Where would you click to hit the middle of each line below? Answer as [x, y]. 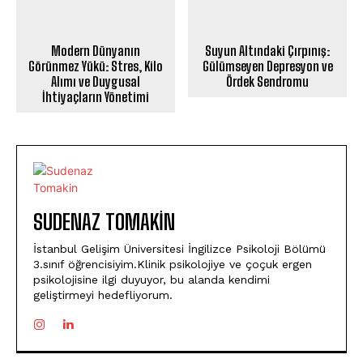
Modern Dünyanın [95, 51]
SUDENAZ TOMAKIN [104, 222]
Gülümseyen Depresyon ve [267, 66]
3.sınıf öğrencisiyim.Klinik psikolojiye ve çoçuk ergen [173, 265]
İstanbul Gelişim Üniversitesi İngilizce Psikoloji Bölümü [179, 249]
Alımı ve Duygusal [95, 82]
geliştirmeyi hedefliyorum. [103, 295]
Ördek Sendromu [268, 82]
